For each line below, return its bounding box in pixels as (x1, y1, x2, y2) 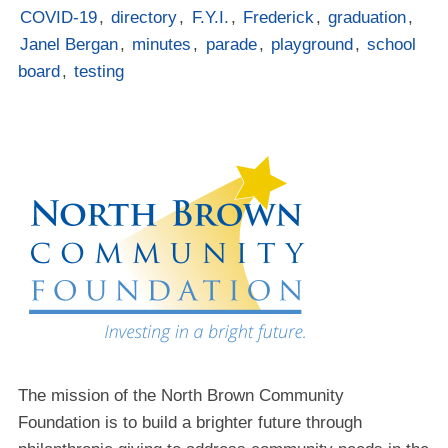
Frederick (242, 8, 314, 28)
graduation (328, 8, 407, 28)
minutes (132, 35, 192, 55)
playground (270, 35, 353, 55)
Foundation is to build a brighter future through (17, 413, 362, 433)
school (367, 35, 417, 55)
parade (205, 35, 257, 55)
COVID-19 (20, 8, 98, 28)
